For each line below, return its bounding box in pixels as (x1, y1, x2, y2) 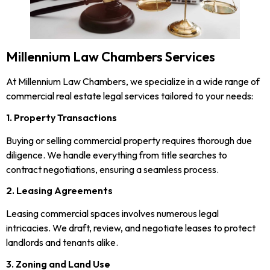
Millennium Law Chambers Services (6, 48, 215, 66)
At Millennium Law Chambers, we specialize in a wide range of (6, 75, 260, 88)
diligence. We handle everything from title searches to (6, 148, 227, 161)
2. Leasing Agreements (6, 184, 113, 197)
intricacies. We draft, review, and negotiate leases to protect (6, 222, 256, 234)
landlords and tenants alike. (6, 236, 118, 249)
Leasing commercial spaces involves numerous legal (6, 207, 219, 220)
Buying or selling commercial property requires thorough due (6, 134, 252, 146)
